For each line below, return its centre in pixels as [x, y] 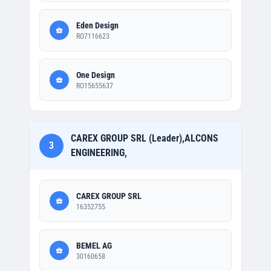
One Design [96, 75]
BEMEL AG [94, 246]
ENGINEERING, [99, 153]
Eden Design [97, 25]
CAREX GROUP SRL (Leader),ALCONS [145, 138]
